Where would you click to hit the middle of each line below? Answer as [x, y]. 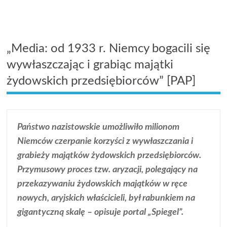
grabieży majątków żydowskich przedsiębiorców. [109, 155]
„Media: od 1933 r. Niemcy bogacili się [109, 48]
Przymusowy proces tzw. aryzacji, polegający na [108, 169]
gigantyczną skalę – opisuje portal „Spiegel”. [101, 212]
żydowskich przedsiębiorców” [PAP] [101, 81]
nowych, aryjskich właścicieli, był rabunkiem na [106, 198]
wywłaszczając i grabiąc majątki [90, 65]
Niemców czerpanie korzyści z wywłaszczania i [105, 141]
